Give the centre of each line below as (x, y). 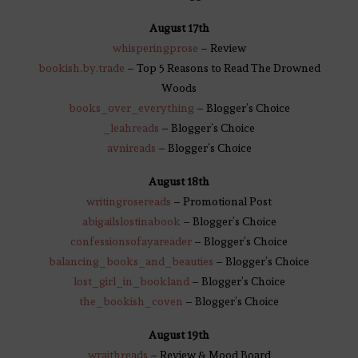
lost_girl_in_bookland (131, 282)
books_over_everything (131, 108)
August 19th (179, 335)
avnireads (131, 148)
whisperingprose (155, 48)
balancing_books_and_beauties (131, 262)
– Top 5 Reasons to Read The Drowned (222, 68)
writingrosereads (129, 202)
